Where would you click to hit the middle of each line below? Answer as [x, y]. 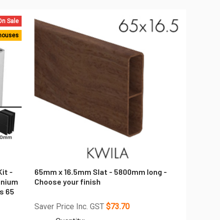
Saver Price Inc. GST [70, 206]
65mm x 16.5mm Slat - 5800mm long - [101, 171]
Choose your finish [68, 181]
